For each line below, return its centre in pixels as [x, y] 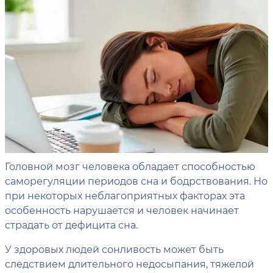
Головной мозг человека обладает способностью [130, 166]
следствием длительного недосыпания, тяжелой [129, 264]
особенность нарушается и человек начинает [122, 210]
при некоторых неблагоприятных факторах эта [125, 196]
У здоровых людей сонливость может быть [114, 249]
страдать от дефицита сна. [71, 225]
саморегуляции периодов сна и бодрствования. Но [136, 181]
